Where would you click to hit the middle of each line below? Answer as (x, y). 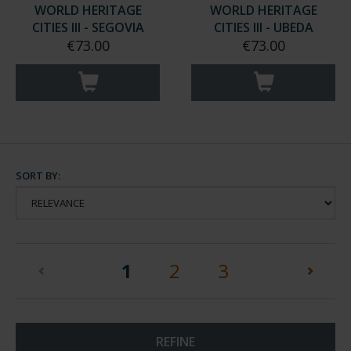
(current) (174, 285)
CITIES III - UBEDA (263, 42)
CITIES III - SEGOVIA (88, 42)
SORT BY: (38, 190)
